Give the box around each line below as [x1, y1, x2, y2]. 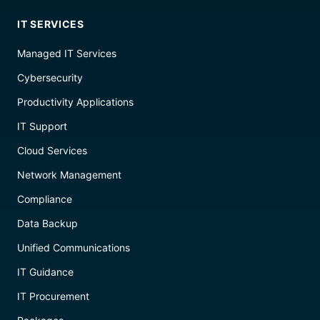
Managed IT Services [17, 46, 116, 59]
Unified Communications [17, 241, 130, 254]
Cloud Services [17, 144, 87, 156]
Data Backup [17, 216, 78, 229]
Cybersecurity [17, 71, 83, 84]
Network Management [17, 168, 121, 181]
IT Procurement [17, 289, 89, 302]
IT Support [17, 119, 67, 132]
